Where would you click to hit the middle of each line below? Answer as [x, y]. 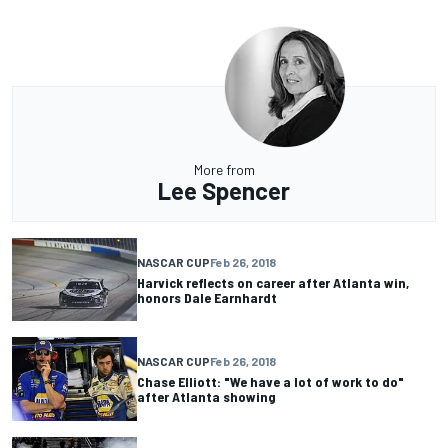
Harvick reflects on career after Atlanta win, [273, 282]
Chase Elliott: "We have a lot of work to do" [270, 381]
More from [224, 170]
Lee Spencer [224, 191]
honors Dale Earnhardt [207, 297]
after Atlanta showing [206, 396]
